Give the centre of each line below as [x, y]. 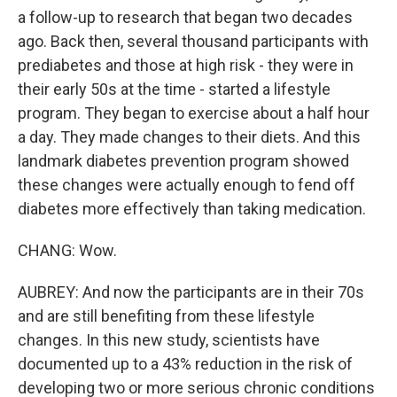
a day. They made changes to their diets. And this [189, 137]
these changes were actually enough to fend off [187, 185]
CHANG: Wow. [67, 250]
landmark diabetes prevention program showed [183, 161]
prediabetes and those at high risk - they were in [186, 65]
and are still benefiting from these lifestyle [166, 316]
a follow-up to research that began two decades [185, 17]
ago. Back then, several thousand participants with [193, 41]
